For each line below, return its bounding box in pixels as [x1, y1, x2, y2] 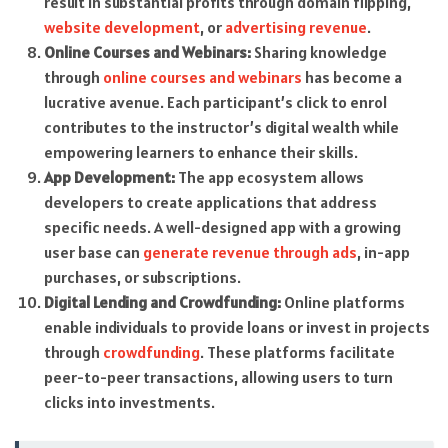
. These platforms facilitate [199, 342, 395, 363]
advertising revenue [224, 17, 367, 38]
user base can [43, 242, 143, 263]
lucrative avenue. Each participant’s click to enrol [43, 92, 387, 113]
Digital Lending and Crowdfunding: [43, 292, 281, 313]
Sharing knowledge [250, 42, 387, 63]
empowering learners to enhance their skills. [43, 142, 358, 163]
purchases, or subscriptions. [43, 267, 241, 288]
